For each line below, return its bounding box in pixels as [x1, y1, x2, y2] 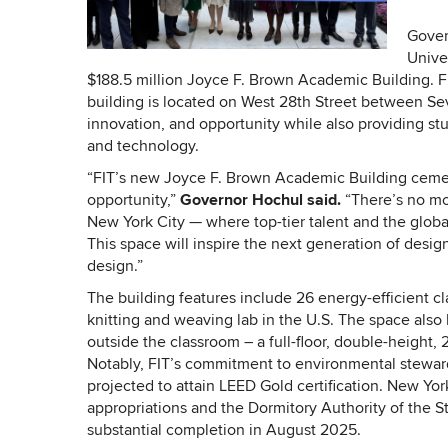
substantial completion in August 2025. [87, 423, 361, 439]
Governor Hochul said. [180, 193, 341, 209]
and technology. [87, 139, 199, 155]
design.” [87, 259, 143, 275]
